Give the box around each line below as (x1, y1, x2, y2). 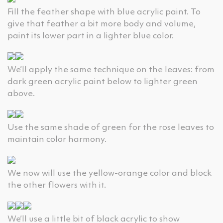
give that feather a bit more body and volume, (7, 20, 196, 28)
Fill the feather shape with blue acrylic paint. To (7, 8, 201, 16)
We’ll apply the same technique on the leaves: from (7, 66, 215, 74)
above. (7, 90, 35, 98)
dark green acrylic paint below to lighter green (7, 78, 198, 86)
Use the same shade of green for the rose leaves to (7, 123, 214, 132)
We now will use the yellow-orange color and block (7, 169, 212, 178)
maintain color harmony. (7, 135, 107, 144)
